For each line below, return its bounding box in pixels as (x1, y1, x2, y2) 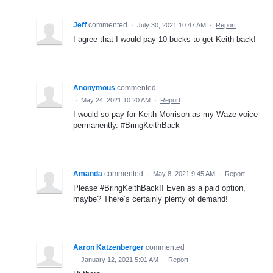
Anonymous (73, 83, 115, 93)
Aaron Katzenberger (73, 243, 144, 252)
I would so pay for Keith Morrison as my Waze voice (73, 110, 258, 119)
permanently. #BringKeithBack (73, 121, 180, 130)
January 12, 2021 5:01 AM (81, 256, 158, 264)
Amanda (73, 169, 102, 179)
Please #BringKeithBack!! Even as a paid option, (73, 183, 246, 193)
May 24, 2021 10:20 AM (81, 96, 151, 104)
